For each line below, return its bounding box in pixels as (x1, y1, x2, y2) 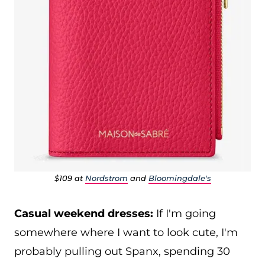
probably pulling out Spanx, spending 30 (14, 245, 230, 258)
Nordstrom (85, 173, 128, 183)
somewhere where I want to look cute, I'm (14, 226, 238, 239)
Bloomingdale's (148, 173, 211, 183)
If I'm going (153, 207, 216, 220)
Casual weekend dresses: (14, 207, 153, 220)
